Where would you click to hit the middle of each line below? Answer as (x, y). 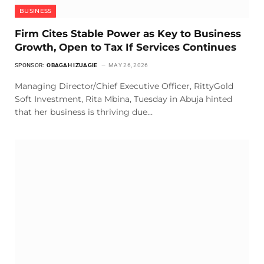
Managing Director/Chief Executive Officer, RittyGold (124, 86)
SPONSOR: (30, 65)
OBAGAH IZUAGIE (73, 65)
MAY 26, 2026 (128, 65)
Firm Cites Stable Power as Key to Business (128, 33)
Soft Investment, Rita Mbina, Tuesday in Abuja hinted (123, 99)
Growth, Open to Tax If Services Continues (127, 47)
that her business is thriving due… (84, 112)
